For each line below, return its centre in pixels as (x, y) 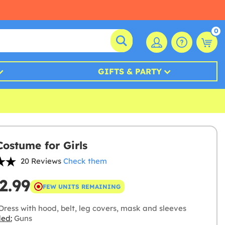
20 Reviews (41, 161)
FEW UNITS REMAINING (81, 186)
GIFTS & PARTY (130, 72)
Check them (85, 161)
